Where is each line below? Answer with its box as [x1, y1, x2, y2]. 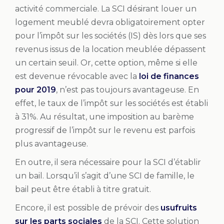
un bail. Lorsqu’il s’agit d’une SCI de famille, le [15, 170, 194, 180]
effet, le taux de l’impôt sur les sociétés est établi [15, 98, 208, 108]
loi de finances [139, 71, 199, 81]
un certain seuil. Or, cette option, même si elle [15, 57, 197, 67]
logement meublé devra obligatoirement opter [15, 17, 205, 27]
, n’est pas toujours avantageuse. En [56, 84, 199, 94]
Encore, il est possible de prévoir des [15, 202, 160, 212]
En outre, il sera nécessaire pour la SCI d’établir [15, 157, 201, 167]
